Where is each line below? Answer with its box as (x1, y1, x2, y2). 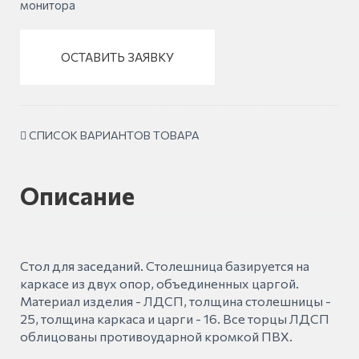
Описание (20, 179, 135, 210)
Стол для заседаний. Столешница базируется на (20, 257, 309, 273)
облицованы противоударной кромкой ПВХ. (20, 328, 292, 344)
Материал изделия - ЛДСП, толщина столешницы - (20, 292, 331, 309)
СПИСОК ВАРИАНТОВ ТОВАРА (29, 127, 200, 142)
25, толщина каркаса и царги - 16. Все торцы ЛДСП (20, 310, 329, 326)
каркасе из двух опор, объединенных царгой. (20, 275, 299, 291)
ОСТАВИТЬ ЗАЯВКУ (61, 49, 174, 64)
